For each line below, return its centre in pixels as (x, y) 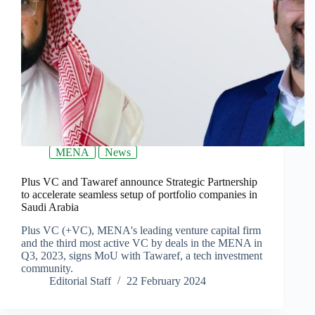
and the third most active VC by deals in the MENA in (142, 243)
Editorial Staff (80, 281)
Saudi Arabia (50, 207)
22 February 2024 (166, 281)
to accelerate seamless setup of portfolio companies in (139, 195)
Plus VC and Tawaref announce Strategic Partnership (139, 182)
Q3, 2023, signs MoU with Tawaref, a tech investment (142, 256)
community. (47, 269)
